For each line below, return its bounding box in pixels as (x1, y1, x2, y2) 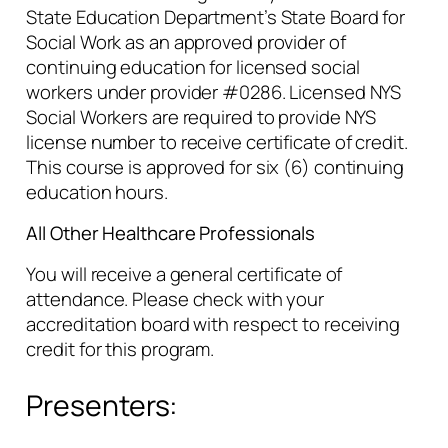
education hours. (26, 178, 168, 205)
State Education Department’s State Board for (26, 3, 406, 30)
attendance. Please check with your (26, 285, 325, 312)
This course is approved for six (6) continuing (26, 153, 404, 180)
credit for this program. (26, 335, 215, 362)
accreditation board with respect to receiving (26, 310, 400, 337)
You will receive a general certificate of (26, 260, 343, 287)
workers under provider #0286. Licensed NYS (26, 78, 402, 105)
